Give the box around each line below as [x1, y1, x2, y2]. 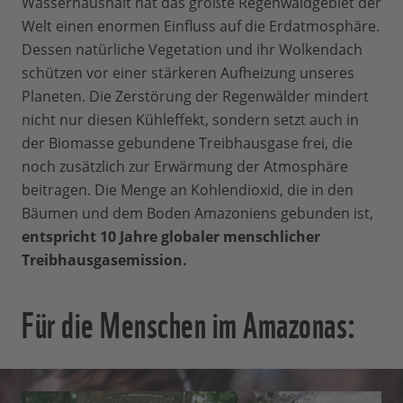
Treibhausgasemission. [22, 249, 187, 270]
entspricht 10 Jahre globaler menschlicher [22, 226, 320, 246]
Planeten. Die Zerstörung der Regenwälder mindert [22, 85, 369, 106]
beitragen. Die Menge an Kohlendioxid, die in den [22, 179, 354, 200]
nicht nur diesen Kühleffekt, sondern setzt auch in [22, 109, 359, 130]
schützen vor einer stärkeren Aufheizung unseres [22, 62, 354, 83]
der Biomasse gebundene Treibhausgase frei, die [22, 132, 353, 153]
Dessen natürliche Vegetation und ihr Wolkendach [22, 39, 363, 59]
